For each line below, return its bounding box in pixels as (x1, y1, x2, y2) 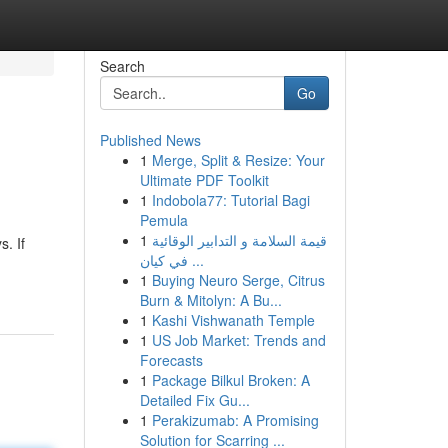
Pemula (139, 210, 188, 230)
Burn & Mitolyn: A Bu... (139, 290, 282, 310)
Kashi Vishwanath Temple (151, 310, 315, 330)
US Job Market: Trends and (151, 330, 326, 350)
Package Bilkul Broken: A (151, 370, 310, 390)
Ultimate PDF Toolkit (139, 170, 269, 190)
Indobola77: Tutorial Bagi (151, 190, 310, 210)
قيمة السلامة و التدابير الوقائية (151, 230, 327, 250)
